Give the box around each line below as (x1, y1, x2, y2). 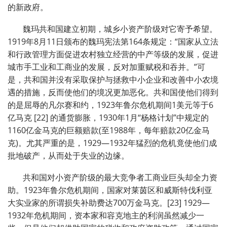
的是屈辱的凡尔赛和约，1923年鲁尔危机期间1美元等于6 (8, 99, 213, 111)
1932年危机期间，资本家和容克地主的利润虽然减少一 (8, 210, 204, 221)
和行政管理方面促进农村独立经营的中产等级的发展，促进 (8, 49, 218, 60)
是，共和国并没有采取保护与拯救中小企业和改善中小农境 (8, 74, 218, 86)
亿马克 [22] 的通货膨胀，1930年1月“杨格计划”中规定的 (8, 112, 209, 124)
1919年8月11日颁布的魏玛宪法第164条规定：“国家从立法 (8, 36, 218, 48)
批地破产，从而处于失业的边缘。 (8, 150, 129, 162)
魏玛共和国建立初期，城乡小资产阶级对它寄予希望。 (23, 23, 217, 35)
